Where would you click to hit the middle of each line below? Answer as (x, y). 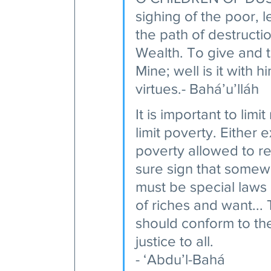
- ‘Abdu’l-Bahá (182, 259)
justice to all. (175, 241)
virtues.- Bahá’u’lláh (199, 88)
